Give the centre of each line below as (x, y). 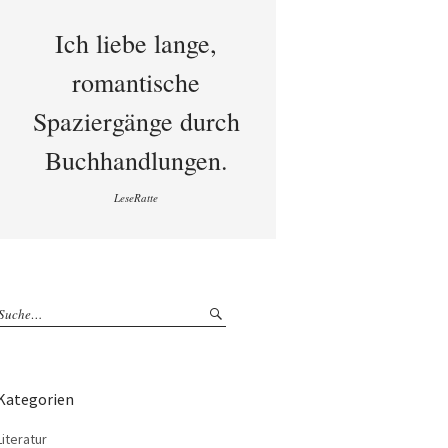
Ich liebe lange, (136, 43)
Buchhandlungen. (136, 160)
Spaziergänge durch (136, 121)
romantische (136, 82)
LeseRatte (136, 197)
